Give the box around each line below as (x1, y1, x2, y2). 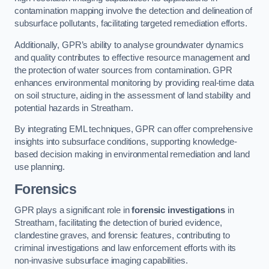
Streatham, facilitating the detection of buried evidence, (14, 218, 222, 228)
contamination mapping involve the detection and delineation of (14, 6, 252, 16)
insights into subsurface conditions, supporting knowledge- (14, 137, 237, 147)
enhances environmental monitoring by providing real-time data (14, 77, 255, 88)
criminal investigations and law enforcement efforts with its (14, 243, 237, 253)
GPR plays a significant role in (14, 205, 132, 216)
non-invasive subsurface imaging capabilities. (14, 256, 188, 266)
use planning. (14, 162, 65, 172)
